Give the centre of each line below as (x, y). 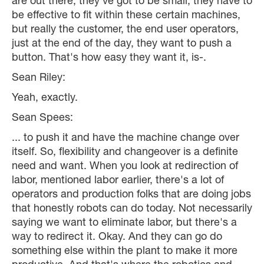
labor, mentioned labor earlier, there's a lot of (118, 181)
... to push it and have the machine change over (126, 139)
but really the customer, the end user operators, (125, 30)
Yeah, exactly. (45, 99)
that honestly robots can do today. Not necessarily (132, 209)
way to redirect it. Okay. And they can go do (117, 238)
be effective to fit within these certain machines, (126, 16)
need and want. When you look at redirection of (125, 167)
